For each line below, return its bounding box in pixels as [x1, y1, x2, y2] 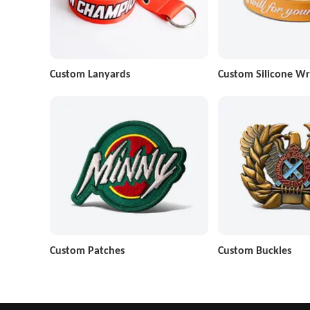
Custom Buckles [217, 243, 291, 257]
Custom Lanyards [50, 67, 130, 81]
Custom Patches [50, 243, 125, 257]
